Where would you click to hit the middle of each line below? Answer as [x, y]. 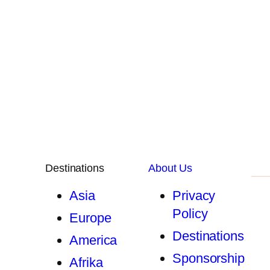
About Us [171, 168]
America [93, 240]
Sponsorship [209, 259]
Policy [190, 214]
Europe [90, 218]
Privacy [194, 196]
